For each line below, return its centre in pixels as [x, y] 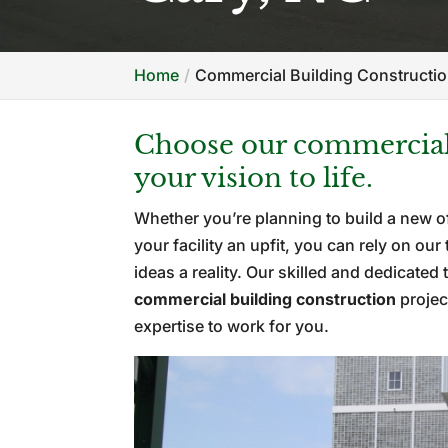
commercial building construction [265, 299]
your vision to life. [254, 178]
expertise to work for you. [232, 326]
